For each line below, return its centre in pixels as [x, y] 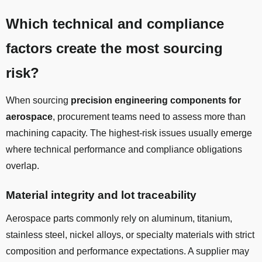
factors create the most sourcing [114, 49]
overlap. [23, 166]
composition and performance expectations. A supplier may [127, 251]
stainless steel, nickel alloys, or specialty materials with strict [130, 235]
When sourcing [38, 101]
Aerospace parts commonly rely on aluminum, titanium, [119, 219]
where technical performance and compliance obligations [124, 150]
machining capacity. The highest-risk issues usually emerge [129, 133]
